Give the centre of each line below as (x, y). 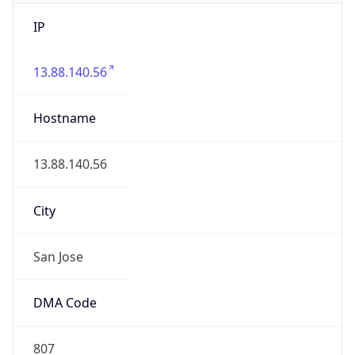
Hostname (64, 118)
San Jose (58, 256)
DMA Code (65, 303)
